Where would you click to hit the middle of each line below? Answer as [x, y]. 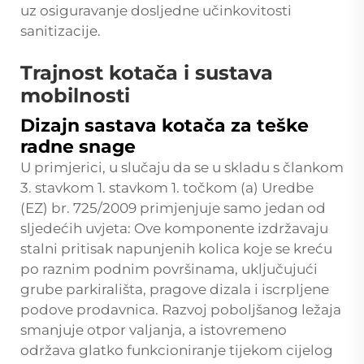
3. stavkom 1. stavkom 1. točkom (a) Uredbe [167, 187]
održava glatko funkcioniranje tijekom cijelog [177, 350]
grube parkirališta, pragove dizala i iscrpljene [175, 289]
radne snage [78, 146]
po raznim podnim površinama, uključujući [169, 269]
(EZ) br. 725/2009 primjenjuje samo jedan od [173, 208]
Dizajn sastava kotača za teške [165, 125]
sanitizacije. [61, 30]
